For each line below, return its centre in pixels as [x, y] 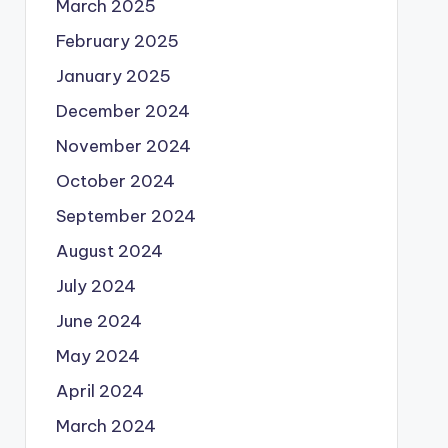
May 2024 [97, 356]
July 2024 [95, 286]
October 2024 [115, 181]
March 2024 [105, 426]
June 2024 [98, 321]
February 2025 [117, 41]
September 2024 [125, 216]
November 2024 [123, 146]
